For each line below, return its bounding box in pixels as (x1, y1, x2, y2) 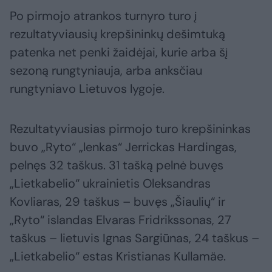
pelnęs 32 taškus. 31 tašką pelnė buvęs (10, 157, 223, 174)
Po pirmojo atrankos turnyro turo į (10, 8, 197, 24)
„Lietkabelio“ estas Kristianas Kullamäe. (10, 248, 226, 265)
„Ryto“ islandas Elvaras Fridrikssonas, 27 (10, 212, 231, 228)
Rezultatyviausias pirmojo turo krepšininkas (10, 121, 251, 137)
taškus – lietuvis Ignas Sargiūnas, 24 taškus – (10, 230, 259, 246)
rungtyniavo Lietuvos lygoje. (10, 81, 165, 97)
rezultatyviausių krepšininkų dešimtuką (10, 26, 225, 42)
